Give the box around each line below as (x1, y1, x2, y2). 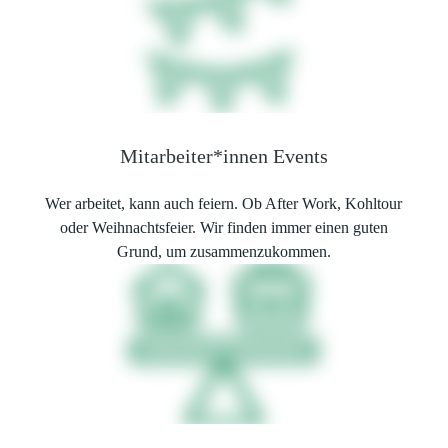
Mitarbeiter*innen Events (119, 145, 328, 167)
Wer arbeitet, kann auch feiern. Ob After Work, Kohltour (45, 195, 403, 212)
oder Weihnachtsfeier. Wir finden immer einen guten (59, 219, 388, 236)
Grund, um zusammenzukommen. (116, 243, 331, 260)
